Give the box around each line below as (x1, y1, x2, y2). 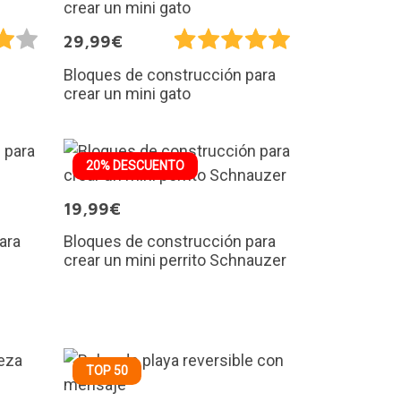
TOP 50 (86, 363, 128, 378)
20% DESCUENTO (86, 158, 184, 173)
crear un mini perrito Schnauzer (64, 250, 286, 269)
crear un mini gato (64, 83, 191, 103)
